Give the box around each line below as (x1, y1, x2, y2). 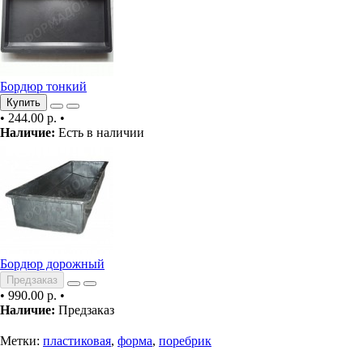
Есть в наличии (55, 126, 144, 139)
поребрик (159, 334, 211, 348)
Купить (6, 96, 41, 109)
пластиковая (43, 334, 111, 348)
